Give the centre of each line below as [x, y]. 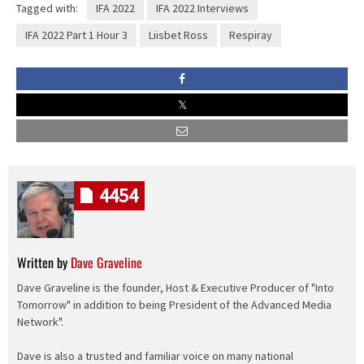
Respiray [251, 35]
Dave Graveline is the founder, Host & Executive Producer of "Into [175, 288]
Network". [40, 322]
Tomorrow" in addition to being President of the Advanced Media [174, 305]
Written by [43, 262]
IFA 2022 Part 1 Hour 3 [76, 35]
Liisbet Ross [178, 35]
